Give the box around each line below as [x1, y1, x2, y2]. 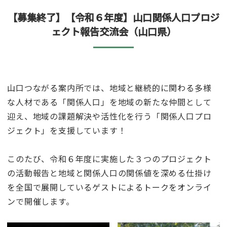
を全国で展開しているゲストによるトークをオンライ [7, 180, 212, 193]
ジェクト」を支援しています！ [7, 124, 127, 136]
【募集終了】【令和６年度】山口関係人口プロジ [8, 10, 219, 24]
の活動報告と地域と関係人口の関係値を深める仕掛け [7, 166, 212, 179]
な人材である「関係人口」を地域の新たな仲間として [7, 95, 212, 108]
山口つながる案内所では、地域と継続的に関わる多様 [7, 81, 212, 94]
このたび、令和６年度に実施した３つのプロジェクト [7, 152, 212, 165]
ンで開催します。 [7, 195, 74, 207]
